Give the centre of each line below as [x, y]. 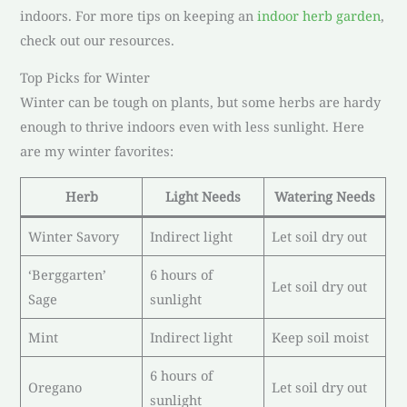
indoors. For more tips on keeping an [139, 15]
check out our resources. [98, 40]
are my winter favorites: [97, 151]
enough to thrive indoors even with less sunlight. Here [193, 127]
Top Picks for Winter [85, 78]
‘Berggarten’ [67, 275]
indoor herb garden [319, 15]
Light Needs [203, 197]
